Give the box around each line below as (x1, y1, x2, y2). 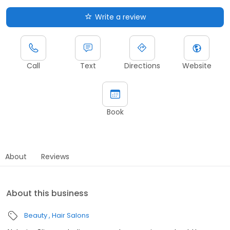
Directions (124, 60, 160, 71)
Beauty (24, 210, 47, 220)
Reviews (41, 151, 69, 162)
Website (182, 60, 212, 71)
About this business (6, 187, 88, 199)
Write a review (94, 11, 146, 22)
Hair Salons (52, 210, 89, 220)
